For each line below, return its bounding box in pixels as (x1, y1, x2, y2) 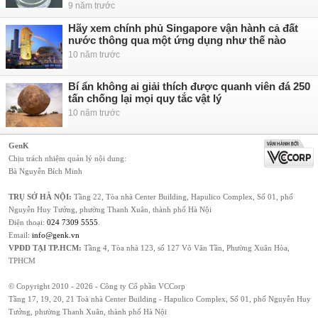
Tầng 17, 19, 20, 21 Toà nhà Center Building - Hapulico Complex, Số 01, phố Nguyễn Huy (9, 295, 311, 303)
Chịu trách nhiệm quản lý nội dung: (9, 154, 126, 163)
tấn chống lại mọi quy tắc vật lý (68, 92, 221, 104)
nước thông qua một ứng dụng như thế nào (68, 34, 286, 46)
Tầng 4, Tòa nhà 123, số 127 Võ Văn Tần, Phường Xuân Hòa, (82, 243, 290, 252)
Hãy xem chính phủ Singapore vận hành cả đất (68, 22, 298, 34)
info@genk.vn (32, 231, 79, 239)
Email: (9, 231, 32, 239)
